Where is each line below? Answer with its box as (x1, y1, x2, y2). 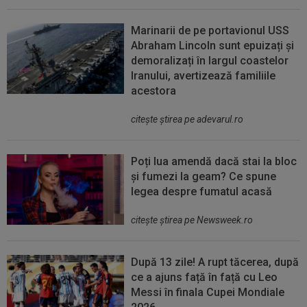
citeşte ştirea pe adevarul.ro (131, 114, 244, 125)
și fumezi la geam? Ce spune (131, 170, 277, 184)
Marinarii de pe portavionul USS (131, 24, 290, 38)
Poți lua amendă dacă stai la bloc (131, 155, 297, 169)
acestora (131, 84, 177, 98)
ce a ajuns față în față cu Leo (131, 271, 278, 284)
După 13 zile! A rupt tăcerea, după (131, 256, 299, 269)
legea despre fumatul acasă (131, 185, 273, 199)
